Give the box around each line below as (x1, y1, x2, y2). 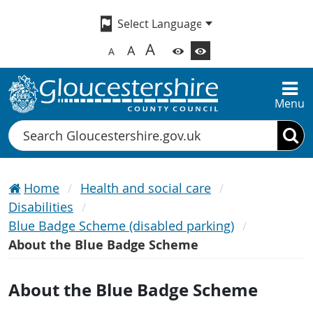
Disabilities (8, 198, 73, 216)
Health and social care (80, 180, 211, 197)
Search (8, 121, 45, 137)
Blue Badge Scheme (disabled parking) (8, 217, 234, 235)
